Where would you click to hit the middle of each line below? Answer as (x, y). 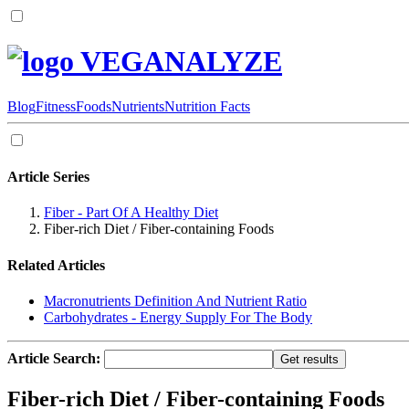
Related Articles (56, 265)
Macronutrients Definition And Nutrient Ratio (175, 300)
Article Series (48, 177)
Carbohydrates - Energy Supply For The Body (178, 317)
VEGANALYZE (178, 62)
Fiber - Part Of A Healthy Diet (131, 213)
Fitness (56, 106)
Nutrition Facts (207, 106)
